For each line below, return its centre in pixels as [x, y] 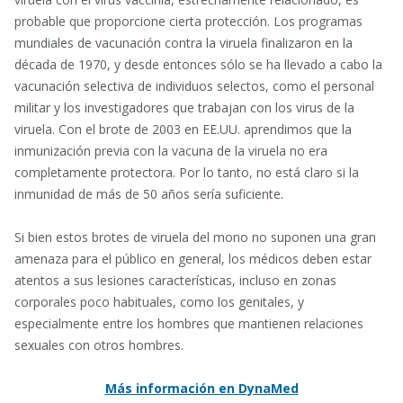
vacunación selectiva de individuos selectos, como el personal [194, 86]
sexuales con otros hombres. [99, 345]
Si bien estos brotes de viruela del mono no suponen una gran [195, 237]
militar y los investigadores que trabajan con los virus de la [184, 107]
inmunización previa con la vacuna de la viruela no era [171, 151]
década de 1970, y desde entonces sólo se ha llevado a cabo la [198, 64]
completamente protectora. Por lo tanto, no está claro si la [187, 172]
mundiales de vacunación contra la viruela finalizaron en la [184, 43]
